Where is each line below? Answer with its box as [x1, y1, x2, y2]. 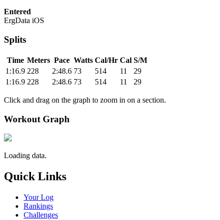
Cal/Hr [95, 55, 118, 64]
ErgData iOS [4, 16, 44, 25]
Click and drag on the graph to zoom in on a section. [4, 95, 166, 104]
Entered [4, 7, 31, 16]
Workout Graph [4, 113, 70, 124]
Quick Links [4, 170, 66, 183]
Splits [4, 34, 26, 45]
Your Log [24, 193, 54, 202]
